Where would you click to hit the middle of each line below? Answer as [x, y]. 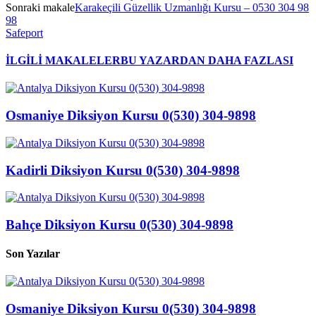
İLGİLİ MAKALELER [63, 61]
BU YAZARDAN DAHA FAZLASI [207, 61]
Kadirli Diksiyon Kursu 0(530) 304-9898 [123, 170]
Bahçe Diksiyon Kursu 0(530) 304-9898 [120, 224]
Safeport [24, 32]
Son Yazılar [33, 254]
